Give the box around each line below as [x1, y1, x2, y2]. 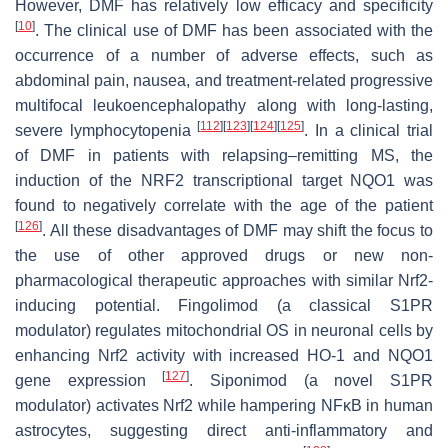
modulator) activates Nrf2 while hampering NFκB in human [15, 397, 433, 415]
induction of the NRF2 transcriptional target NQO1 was [15, 172, 433, 190]
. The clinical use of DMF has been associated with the [35, 22, 433, 40]
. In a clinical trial [304, 122, 434, 140]
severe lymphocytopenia [15, 122, 198, 140]
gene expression [15, 372, 163, 390]
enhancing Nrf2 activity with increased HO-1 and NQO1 [15, 347, 433, 365]
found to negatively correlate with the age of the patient [15, 197, 433, 215]
